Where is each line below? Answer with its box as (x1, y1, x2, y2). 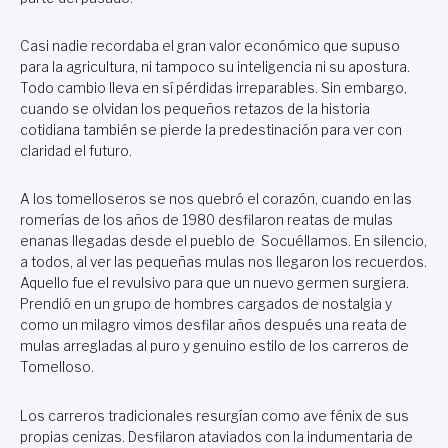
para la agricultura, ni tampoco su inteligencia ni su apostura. (20, 58, 410, 75)
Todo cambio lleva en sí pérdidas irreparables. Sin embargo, (20, 79, 407, 96)
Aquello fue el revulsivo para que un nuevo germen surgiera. (20, 275, 412, 292)
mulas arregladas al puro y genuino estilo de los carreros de (20, 338, 409, 355)
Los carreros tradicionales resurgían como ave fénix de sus (20, 407, 409, 424)
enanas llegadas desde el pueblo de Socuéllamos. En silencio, (20, 233, 427, 250)
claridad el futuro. (20, 142, 132, 159)
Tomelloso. (20, 359, 94, 376)
